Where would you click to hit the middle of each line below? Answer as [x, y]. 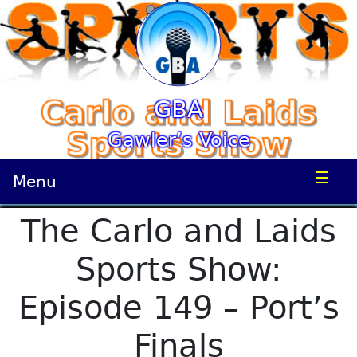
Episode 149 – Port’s [178, 308]
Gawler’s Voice [178, 140]
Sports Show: [178, 269]
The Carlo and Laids [178, 231]
